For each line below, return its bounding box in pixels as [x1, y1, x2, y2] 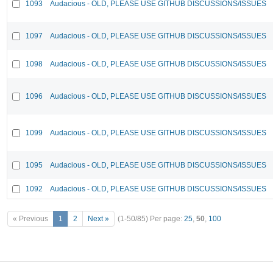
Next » [88, 214, 109, 224]
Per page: [150, 214, 184, 224]
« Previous [13, 214, 48, 224]
